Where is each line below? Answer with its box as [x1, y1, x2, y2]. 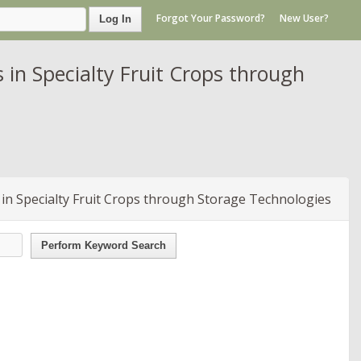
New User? [280, 11, 329, 26]
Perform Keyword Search [41, 239, 166, 251]
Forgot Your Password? [156, 11, 265, 26]
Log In [99, 13, 131, 25]
